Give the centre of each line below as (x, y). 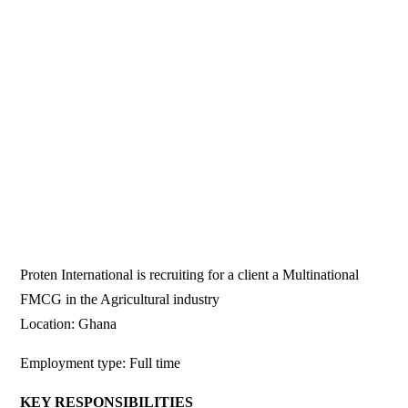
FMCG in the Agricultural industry (120, 299)
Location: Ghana (69, 323)
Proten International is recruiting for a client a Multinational (190, 274)
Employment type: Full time (101, 362)
